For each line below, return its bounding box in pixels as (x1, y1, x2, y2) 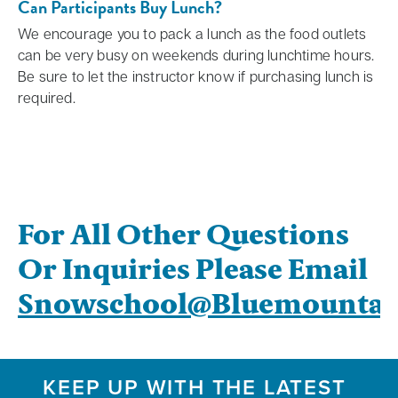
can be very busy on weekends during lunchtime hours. (18, 46, 375, 64)
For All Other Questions (18, 218, 349, 251)
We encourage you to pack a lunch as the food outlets (18, 25, 367, 43)
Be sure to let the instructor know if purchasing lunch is (18, 68, 374, 85)
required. (18, 89, 76, 107)
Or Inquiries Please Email (18, 252, 368, 286)
